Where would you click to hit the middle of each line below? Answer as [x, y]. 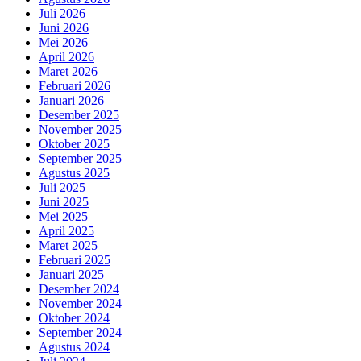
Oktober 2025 [74, 143]
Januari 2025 [71, 274]
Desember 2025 [79, 114]
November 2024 [80, 303]
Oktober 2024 [74, 317]
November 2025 [80, 129]
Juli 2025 [62, 187]
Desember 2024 [79, 288]
